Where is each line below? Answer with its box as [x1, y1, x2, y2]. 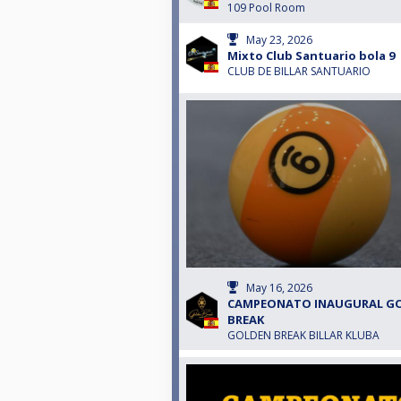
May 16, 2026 [246, 280, 312, 296]
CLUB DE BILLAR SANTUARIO [227, 64, 371, 80]
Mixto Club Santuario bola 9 [227, 47, 395, 64]
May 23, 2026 [246, 32, 312, 48]
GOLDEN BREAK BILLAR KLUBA [227, 328, 380, 344]
